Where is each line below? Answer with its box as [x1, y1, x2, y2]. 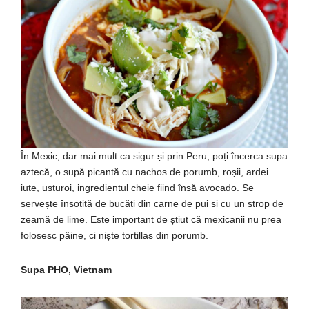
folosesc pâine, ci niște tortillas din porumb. [21, 229, 208, 241]
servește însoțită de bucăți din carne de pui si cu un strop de [21, 197, 283, 209]
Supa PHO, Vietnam [21, 263, 112, 275]
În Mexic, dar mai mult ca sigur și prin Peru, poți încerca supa [21, 150, 288, 161]
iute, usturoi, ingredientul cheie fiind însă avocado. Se [21, 181, 254, 193]
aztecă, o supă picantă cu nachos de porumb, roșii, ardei [21, 166, 268, 177]
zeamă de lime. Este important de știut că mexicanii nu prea [21, 213, 281, 225]
